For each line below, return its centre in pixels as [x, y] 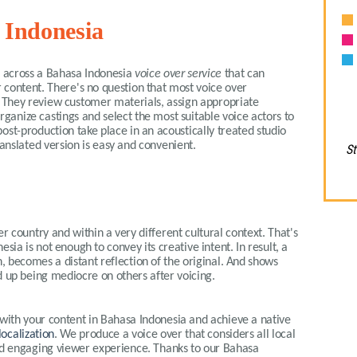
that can [243, 74]
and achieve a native [238, 320]
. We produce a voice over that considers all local [175, 335]
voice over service [177, 74]
